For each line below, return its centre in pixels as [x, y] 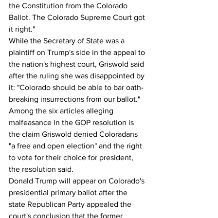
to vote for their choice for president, [72, 157]
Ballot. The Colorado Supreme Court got [78, 17]
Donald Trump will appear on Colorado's [78, 181]
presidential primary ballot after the [69, 192]
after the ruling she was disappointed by [78, 76]
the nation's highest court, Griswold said [77, 64]
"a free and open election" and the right [76, 146]
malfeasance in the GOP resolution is [72, 122]
